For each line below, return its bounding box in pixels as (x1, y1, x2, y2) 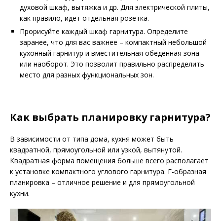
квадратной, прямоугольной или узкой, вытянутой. (10, 145, 182, 154)
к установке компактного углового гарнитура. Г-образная (10, 166, 206, 176)
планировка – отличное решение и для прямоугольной (10, 177, 195, 187)
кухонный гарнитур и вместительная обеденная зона (20, 48, 199, 58)
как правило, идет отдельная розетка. (20, 13, 149, 23)
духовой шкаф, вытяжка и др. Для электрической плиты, (20, 2, 210, 12)
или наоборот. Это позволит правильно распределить (20, 59, 204, 69)
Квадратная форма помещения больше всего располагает (10, 155, 209, 165)
